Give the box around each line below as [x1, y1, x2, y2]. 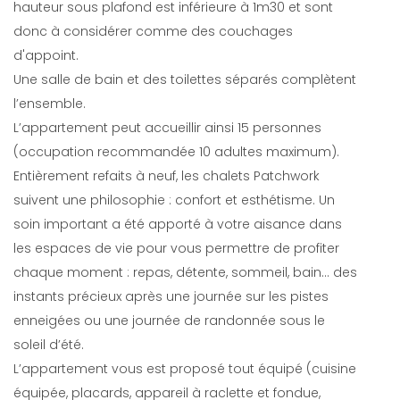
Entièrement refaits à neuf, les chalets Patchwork [13, 166, 320, 185]
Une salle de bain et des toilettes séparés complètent [13, 70, 356, 88]
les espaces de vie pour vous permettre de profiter [13, 238, 339, 257]
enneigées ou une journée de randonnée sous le [13, 311, 325, 329]
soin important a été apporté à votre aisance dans [13, 214, 342, 233]
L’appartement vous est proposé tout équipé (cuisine [13, 359, 356, 378]
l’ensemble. [13, 94, 86, 112]
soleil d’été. [13, 335, 84, 354]
